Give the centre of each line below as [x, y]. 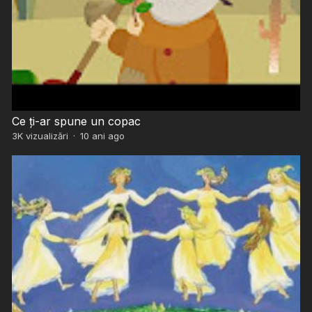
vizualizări [45, 136]
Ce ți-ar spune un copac [76, 122]
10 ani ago [102, 136]
